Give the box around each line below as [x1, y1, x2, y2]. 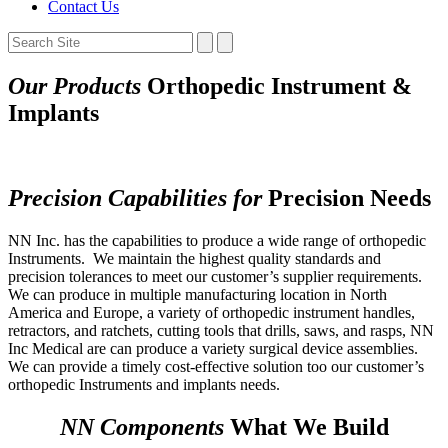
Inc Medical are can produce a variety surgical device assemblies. [8, 339, 418, 357]
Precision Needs [262, 184, 431, 211]
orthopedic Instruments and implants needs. [8, 375, 280, 393]
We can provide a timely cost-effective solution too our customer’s [8, 357, 424, 375]
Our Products [8, 72, 141, 99]
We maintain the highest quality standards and [93, 249, 381, 267]
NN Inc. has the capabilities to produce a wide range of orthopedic [8, 231, 426, 249]
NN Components [59, 413, 224, 440]
